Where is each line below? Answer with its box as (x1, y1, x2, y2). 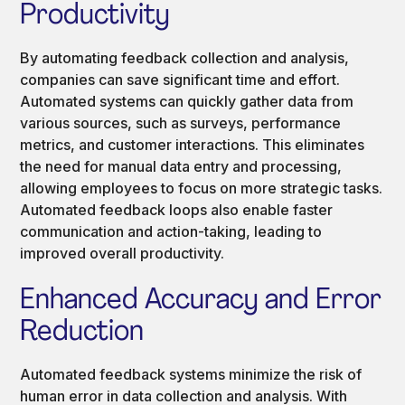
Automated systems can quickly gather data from (20, 91, 354, 110)
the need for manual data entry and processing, (20, 156, 343, 175)
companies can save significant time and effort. (20, 70, 341, 89)
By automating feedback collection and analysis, (20, 48, 350, 67)
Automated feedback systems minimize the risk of (20, 364, 363, 383)
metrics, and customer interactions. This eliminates (20, 135, 365, 154)
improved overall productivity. (20, 243, 225, 262)
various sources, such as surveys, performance (20, 113, 342, 132)
